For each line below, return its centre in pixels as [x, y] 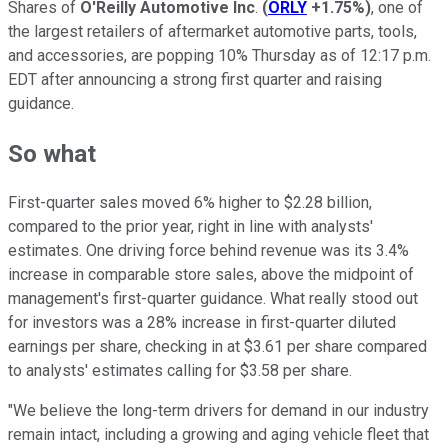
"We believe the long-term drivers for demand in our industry [218, 411]
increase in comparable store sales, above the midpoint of [211, 275]
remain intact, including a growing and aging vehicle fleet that [218, 435]
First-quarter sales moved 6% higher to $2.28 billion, [190, 203]
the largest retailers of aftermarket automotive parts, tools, [212, 31]
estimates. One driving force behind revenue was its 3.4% [208, 251]
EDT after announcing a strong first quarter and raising [195, 79]
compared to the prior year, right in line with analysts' [190, 227]
